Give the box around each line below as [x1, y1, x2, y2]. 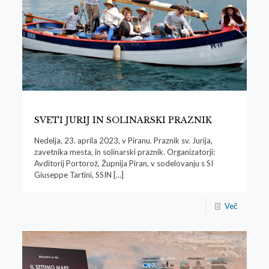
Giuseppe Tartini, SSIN [34, 170, 112, 180]
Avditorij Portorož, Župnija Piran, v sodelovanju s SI [34, 159, 213, 169]
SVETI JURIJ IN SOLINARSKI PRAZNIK [34, 115, 212, 126]
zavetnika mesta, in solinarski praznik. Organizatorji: [34, 147, 215, 157]
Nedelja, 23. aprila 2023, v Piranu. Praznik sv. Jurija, [34, 136, 213, 146]
